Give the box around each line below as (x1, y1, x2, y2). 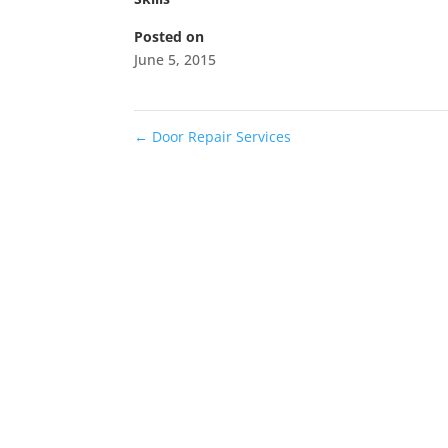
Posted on (134, 26, 205, 46)
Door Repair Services (148, 126, 292, 146)
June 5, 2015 (134, 49, 217, 69)
